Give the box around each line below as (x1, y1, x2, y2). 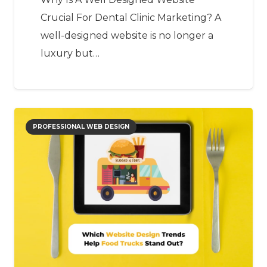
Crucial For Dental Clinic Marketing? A (41, 12, 221, 23)
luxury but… (41, 48, 100, 59)
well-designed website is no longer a (41, 30, 213, 41)
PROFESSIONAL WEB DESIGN (33, 123, 130, 131)
